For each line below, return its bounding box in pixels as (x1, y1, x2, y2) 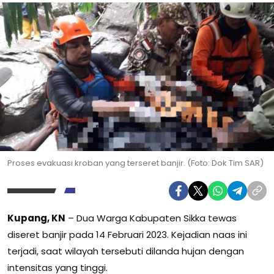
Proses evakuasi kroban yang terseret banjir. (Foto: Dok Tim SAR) (7, 157, 264, 169)
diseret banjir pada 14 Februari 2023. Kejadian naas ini (7, 228, 247, 241)
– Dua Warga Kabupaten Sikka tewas (65, 211, 237, 224)
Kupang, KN (7, 211, 65, 224)
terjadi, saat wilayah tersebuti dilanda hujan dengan (7, 244, 244, 257)
